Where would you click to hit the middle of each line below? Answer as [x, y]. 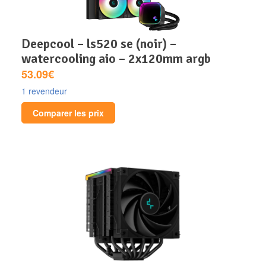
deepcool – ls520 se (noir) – [26, 44]
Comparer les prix [68, 113]
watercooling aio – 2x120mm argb [116, 59]
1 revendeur [44, 91]
